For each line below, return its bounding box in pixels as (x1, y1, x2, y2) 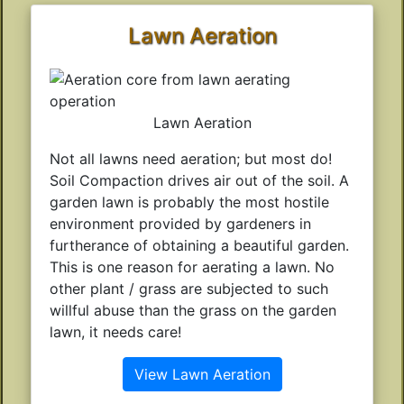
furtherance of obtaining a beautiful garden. (50, 235, 349, 254)
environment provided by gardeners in (50, 214, 311, 233)
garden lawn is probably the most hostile (50, 192, 329, 211)
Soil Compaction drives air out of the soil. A (50, 170, 349, 189)
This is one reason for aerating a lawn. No (50, 257, 335, 276)
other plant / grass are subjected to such (50, 279, 328, 298)
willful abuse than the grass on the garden (50, 300, 336, 319)
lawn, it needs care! (50, 322, 181, 341)
